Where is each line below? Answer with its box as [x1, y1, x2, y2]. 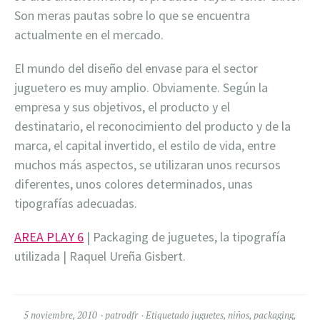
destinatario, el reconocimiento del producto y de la [14, 117, 291, 134]
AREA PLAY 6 [14, 228, 84, 245]
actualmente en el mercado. [14, 26, 164, 43]
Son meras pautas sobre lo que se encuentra [14, 6, 250, 24]
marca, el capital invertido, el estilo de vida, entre [14, 136, 276, 154]
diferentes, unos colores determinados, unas [14, 175, 253, 192]
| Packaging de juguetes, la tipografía [84, 228, 286, 245]
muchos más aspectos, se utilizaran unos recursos [14, 156, 281, 173]
